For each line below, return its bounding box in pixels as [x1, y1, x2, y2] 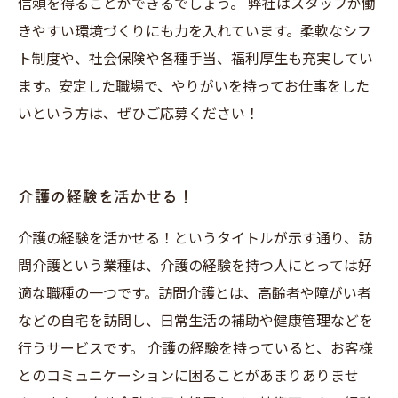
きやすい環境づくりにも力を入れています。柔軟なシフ [18, 23, 371, 40]
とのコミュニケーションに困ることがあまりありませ [18, 368, 359, 385]
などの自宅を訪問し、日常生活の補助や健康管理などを [18, 313, 373, 330]
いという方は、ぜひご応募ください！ [18, 106, 259, 123]
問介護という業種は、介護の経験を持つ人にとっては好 [18, 258, 372, 275]
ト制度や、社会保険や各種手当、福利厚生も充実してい [18, 51, 373, 68]
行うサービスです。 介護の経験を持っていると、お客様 [18, 340, 373, 357]
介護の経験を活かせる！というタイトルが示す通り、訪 [18, 230, 372, 247]
